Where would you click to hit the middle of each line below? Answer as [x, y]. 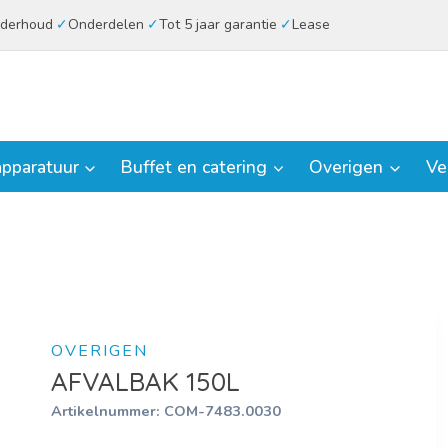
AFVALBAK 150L [145, 381]
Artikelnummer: [107, 410]
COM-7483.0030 [222, 410]
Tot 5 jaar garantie [217, 24]
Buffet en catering [194, 166]
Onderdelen [105, 24]
